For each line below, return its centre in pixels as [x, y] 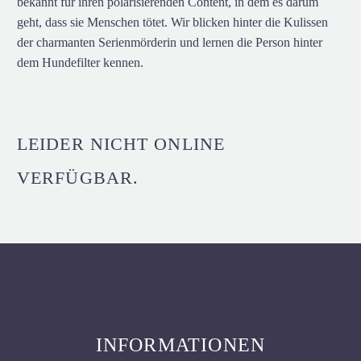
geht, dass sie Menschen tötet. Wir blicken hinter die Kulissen [172, 23]
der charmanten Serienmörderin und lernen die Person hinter [170, 43]
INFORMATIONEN [180, 345]
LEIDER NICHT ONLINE [121, 143]
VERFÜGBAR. [78, 177]
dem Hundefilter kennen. [80, 63]
